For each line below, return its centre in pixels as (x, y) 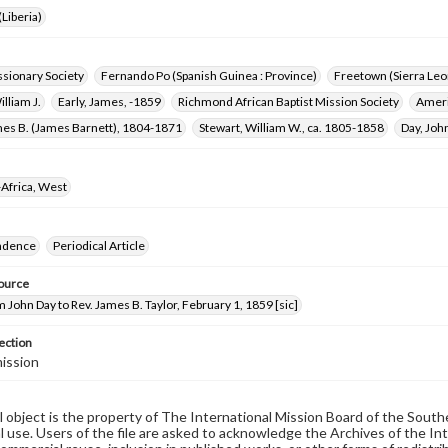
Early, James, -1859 (109, 101)
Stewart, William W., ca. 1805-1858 (291, 127)
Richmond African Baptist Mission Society (288, 101)
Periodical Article (99, 245)
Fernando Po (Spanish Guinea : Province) (209, 75)
